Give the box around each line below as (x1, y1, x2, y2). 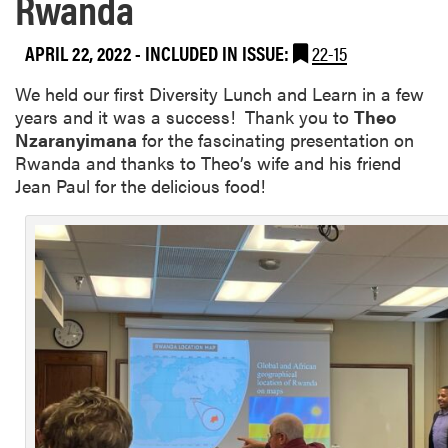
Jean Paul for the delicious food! (15, 173, 265, 199)
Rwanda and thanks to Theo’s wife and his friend (15, 150, 401, 176)
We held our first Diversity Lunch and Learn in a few (15, 81, 424, 107)
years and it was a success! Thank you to (15, 104, 354, 130)
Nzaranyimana (15, 127, 137, 153)
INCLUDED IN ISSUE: (145, 37, 293, 67)
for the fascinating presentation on (137, 127, 414, 153)
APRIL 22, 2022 (25, 37, 131, 67)
